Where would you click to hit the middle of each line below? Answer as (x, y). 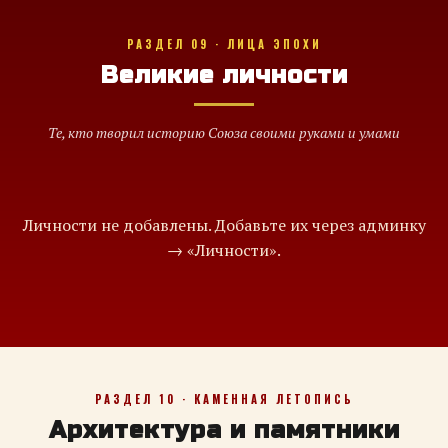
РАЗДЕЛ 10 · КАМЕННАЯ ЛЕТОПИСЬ (224, 399)
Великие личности (224, 75)
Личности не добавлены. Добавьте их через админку (224, 225)
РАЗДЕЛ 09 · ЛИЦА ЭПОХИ (224, 44)
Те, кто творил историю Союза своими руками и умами (224, 132)
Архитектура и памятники (224, 430)
